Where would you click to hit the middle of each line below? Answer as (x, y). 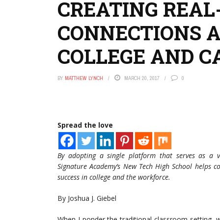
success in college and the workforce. (114, 177)
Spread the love (85, 125)
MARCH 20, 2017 (142, 78)
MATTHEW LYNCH (84, 78)
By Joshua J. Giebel (87, 198)
